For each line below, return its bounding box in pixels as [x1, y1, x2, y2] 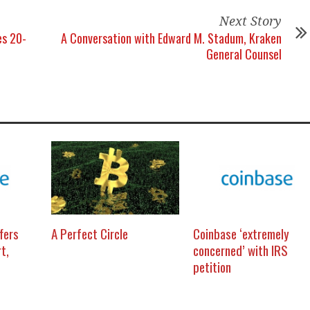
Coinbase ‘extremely [193, 224, 289, 244]
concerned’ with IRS [193, 240, 288, 260]
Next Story [219, 14, 282, 28]
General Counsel [206, 45, 282, 63]
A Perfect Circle [51, 224, 128, 244]
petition [193, 257, 231, 277]
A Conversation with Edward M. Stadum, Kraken [61, 29, 282, 47]
